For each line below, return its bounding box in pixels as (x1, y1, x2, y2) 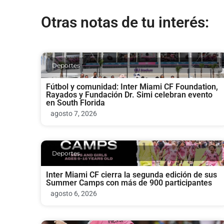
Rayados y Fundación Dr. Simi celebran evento (46, 89, 212, 99)
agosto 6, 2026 (50, 189, 97, 197)
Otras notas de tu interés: (41, 13, 209, 31)
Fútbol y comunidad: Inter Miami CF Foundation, (46, 81, 218, 91)
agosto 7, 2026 (50, 109, 97, 117)
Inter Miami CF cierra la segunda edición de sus (46, 169, 217, 179)
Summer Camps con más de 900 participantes (46, 177, 212, 187)
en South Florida (46, 97, 105, 107)
